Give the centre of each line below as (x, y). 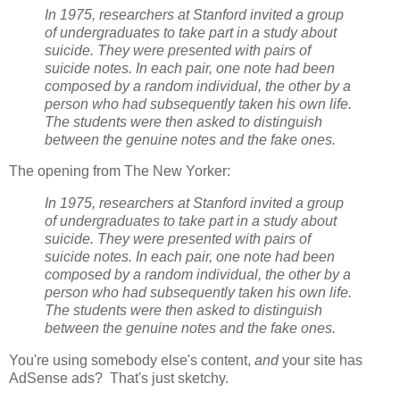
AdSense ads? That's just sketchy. (121, 379)
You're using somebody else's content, (132, 361)
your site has (321, 361)
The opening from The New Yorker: (120, 171)
